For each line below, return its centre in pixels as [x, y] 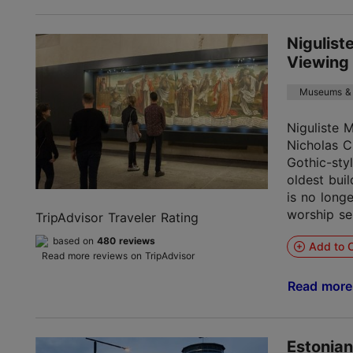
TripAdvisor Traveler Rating [117, 217]
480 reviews [126, 240]
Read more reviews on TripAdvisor [118, 255]
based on [75, 240]
